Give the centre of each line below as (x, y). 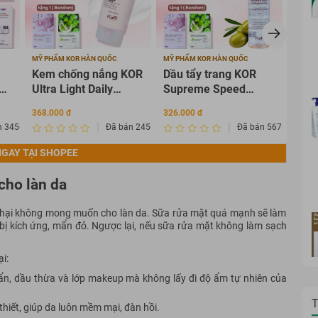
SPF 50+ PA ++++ (76, 119)
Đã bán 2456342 (138, 127)
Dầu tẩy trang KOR (209, 74)
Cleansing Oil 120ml (214, 104)
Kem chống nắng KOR (87, 74)
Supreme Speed (204, 89)
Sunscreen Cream (78, 104)
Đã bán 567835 (267, 127)
